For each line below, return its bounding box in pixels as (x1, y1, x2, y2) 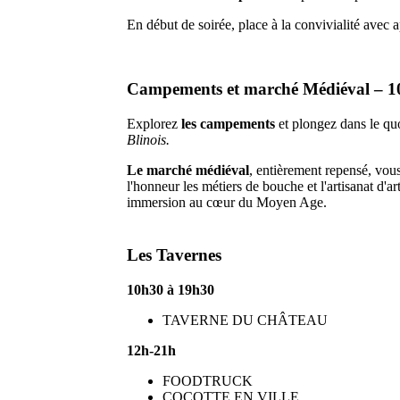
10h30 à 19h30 (127, 281, 214, 297)
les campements (181, 116, 279, 132)
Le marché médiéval (127, 162, 249, 179)
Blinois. (127, 132, 173, 148)
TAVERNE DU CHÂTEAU (162, 312, 328, 328)
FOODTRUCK (162, 372, 253, 388)
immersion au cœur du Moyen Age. (127, 195, 327, 211)
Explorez (127, 116, 181, 132)
